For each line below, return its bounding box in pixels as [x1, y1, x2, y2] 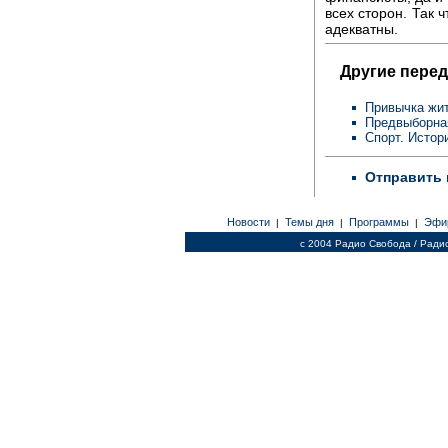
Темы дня [281, 216, 337, 228]
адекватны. [325, 20, 398, 37]
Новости [223, 216, 273, 228]
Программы [345, 216, 412, 228]
